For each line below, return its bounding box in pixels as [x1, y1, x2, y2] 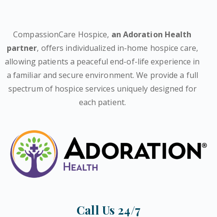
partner [6, 43, 37, 54]
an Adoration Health [111, 29, 192, 40]
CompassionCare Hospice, [13, 29, 111, 40]
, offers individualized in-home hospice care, [37, 43, 198, 54]
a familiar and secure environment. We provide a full [6, 70, 198, 81]
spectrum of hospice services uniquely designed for [8, 83, 197, 94]
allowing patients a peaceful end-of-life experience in [5, 56, 200, 67]
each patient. [78, 97, 126, 108]
